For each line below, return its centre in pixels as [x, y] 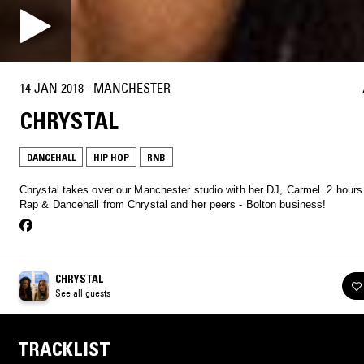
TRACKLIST [64, 349]
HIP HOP [111, 157]
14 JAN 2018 [52, 88]
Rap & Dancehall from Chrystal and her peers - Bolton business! [173, 204]
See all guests [83, 292]
